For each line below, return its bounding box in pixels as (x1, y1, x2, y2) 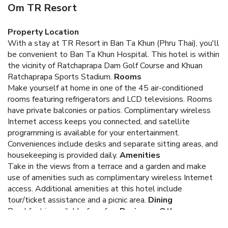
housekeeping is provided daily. (8, 149, 118, 161)
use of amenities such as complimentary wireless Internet (8, 172, 213, 183)
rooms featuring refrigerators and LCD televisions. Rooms (8, 93, 212, 105)
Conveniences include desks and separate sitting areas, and (8, 138, 218, 150)
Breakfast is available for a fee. (8, 205, 118, 217)
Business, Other (120, 205, 183, 217)
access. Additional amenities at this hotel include (8, 183, 182, 194)
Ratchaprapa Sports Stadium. (8, 71, 112, 82)
